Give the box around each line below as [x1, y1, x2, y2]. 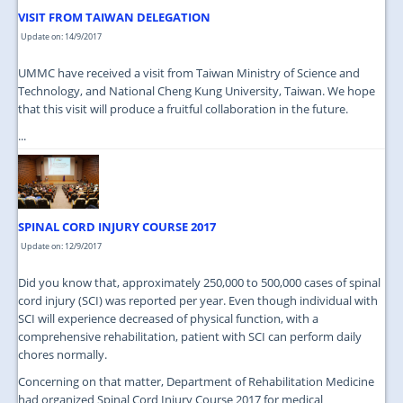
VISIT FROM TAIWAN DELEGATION [18, 9, 210, 26]
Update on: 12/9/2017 [21, 240, 102, 253]
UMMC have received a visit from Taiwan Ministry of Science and [18, 65, 360, 82]
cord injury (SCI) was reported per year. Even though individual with [18, 292, 378, 309]
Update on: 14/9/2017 [21, 31, 102, 43]
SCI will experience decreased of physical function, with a [18, 310, 318, 327]
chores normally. [18, 346, 107, 363]
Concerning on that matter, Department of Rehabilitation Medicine [18, 373, 374, 390]
